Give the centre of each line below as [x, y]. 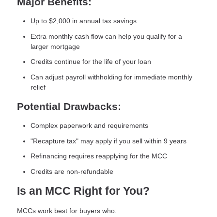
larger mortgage [55, 46]
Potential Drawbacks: [69, 107]
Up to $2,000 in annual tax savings [84, 21]
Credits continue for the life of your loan [91, 62]
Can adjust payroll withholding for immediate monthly [111, 77]
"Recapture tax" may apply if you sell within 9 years [108, 141]
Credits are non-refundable [72, 171]
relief [38, 87]
